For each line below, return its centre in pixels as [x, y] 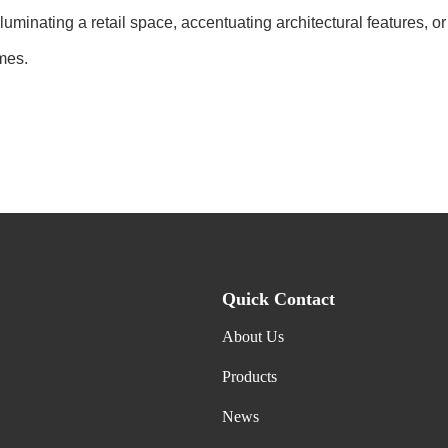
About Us [253, 336]
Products [249, 376]
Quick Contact [278, 299]
